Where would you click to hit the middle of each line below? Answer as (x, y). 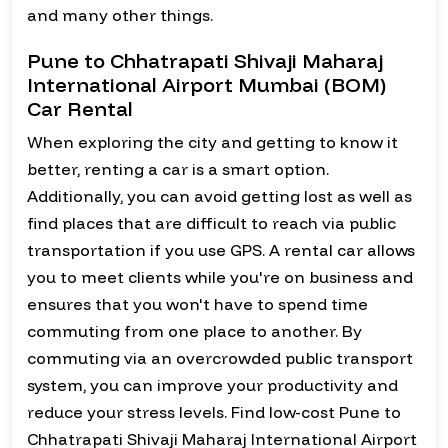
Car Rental (80, 109)
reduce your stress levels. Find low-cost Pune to (214, 412)
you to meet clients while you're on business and (220, 277)
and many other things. (120, 15)
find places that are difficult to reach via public (211, 223)
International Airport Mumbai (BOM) (206, 85)
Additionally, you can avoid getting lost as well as (219, 196)
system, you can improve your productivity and (212, 385)
